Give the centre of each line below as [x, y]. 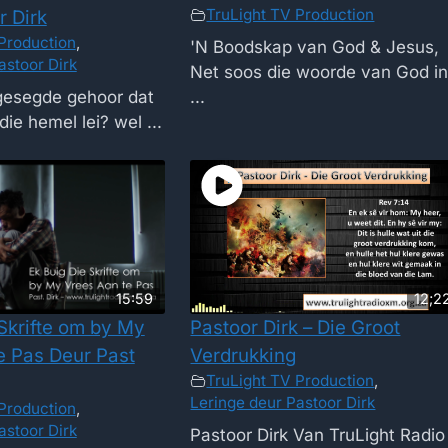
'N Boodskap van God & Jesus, [315, 46]
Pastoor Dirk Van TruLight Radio [318, 434]
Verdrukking [243, 356]
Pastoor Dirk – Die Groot [295, 328]
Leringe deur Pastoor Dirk [283, 403]
